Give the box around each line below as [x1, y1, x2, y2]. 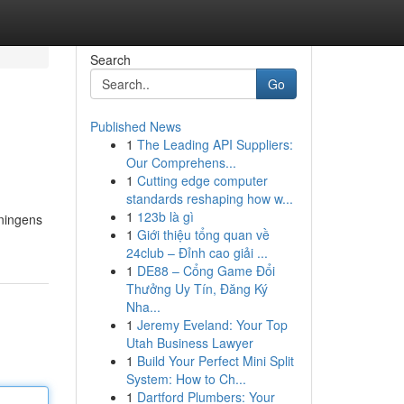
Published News [89, 117, 181, 135]
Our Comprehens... [125, 153, 236, 171]
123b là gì [136, 207, 194, 225]
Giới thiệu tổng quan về [136, 225, 270, 243]
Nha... [125, 298, 161, 316]
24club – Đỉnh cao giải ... [125, 243, 268, 262]
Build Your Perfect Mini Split [136, 352, 294, 370]
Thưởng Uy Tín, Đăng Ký [125, 280, 268, 298]
